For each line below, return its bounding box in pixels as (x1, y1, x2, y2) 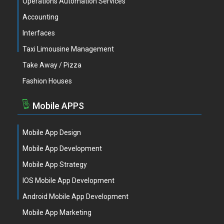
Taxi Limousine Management (22, 45, 114, 53)
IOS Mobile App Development (22, 176, 114, 184)
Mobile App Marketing (22, 208, 91, 216)
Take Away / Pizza (22, 61, 81, 69)
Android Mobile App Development (22, 192, 128, 200)
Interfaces (22, 29, 55, 37)
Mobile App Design (22, 128, 81, 136)
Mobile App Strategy (22, 160, 87, 168)
